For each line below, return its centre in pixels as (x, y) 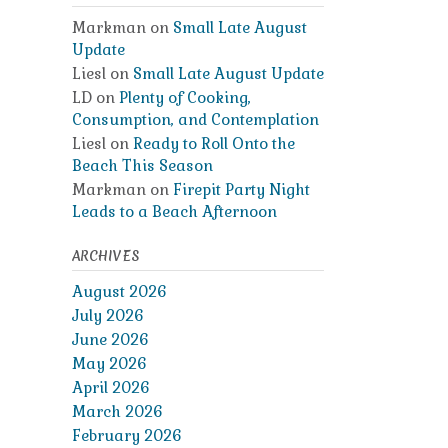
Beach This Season (142, 165)
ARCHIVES (105, 256)
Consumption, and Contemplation (195, 119)
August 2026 (119, 291)
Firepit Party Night (241, 189)
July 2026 (107, 315)
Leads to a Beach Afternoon (174, 211)
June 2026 (110, 339)
